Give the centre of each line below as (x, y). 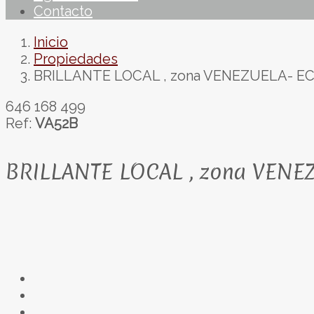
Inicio (51, 42)
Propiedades (76, 59)
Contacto (63, 11)
